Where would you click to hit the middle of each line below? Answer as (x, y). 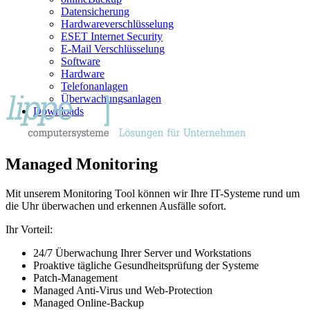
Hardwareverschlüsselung (117, 24)
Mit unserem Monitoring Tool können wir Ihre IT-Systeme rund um (153, 193)
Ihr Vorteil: (29, 229)
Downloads (58, 111)
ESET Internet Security (112, 36)
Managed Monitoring (82, 164)
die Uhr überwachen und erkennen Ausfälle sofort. (116, 206)
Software (81, 61)
